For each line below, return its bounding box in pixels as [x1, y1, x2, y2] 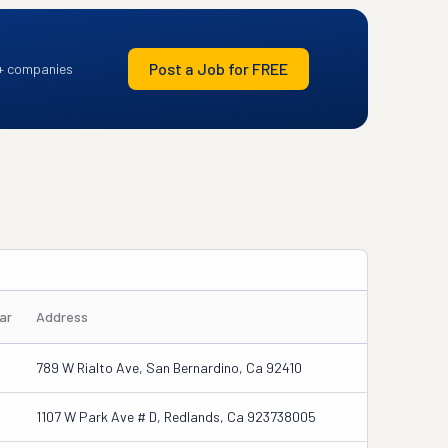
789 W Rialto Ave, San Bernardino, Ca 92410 [36, 359, 302, 376]
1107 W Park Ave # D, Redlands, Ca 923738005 [36, 408, 316, 425]
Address [36, 308, 88, 325]
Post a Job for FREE [148, 59, 288, 78]
